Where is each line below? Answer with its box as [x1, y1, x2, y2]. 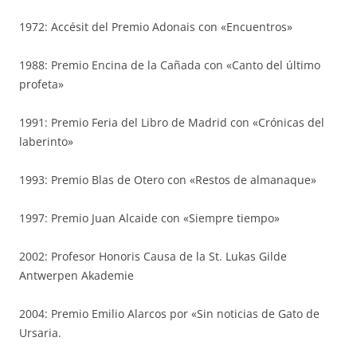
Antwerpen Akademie [19, 268, 134, 283]
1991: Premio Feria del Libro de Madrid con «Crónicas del [19, 115, 324, 130]
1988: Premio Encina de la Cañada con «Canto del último [19, 57, 320, 73]
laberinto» [19, 134, 73, 149]
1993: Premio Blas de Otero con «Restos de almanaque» [19, 172, 316, 187]
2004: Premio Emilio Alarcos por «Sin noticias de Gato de [19, 306, 320, 321]
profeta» [19, 76, 64, 92]
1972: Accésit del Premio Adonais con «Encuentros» [19, 19, 292, 34]
